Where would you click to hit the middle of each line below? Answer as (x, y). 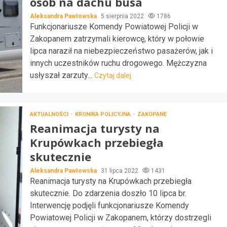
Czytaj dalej (112, 75)
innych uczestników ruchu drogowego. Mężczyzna (118, 63)
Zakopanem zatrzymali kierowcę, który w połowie (117, 39)
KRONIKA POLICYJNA (103, 114)
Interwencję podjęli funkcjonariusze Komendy (109, 205)
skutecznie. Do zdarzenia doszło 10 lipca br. (108, 193)
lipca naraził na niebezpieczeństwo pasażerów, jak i (121, 51)
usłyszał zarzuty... (62, 75)
